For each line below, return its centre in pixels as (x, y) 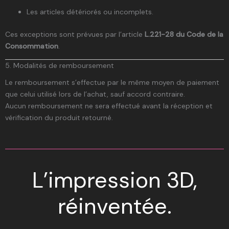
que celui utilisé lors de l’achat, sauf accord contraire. (95, 94)
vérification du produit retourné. (59, 118)
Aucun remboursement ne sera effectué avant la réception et (109, 106)
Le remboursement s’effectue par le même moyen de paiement (112, 83)
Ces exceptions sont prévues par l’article (75, 35)
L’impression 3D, (114, 180)
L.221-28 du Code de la (184, 35)
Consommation (32, 46)
